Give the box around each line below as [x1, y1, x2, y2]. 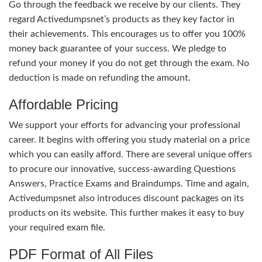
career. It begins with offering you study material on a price [9, 135, 250, 144]
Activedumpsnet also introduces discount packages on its [9, 193, 244, 203]
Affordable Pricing [9, 96, 118, 112]
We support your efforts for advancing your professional [9, 120, 240, 130]
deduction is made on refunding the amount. [9, 73, 191, 82]
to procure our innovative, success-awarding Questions [9, 164, 236, 174]
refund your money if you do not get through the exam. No [9, 58, 249, 68]
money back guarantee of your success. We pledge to [9, 43, 226, 53]
